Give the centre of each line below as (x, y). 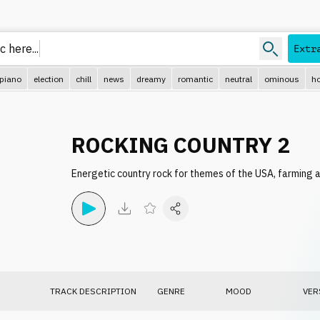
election (49, 79)
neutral (239, 79)
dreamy (151, 79)
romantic (195, 79)
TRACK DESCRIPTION (93, 291)
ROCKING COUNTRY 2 (181, 145)
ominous (282, 79)
